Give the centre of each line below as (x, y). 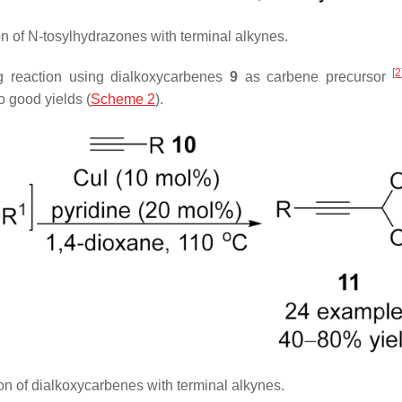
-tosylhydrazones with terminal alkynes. (163, 37)
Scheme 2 (123, 100)
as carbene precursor (315, 77)
